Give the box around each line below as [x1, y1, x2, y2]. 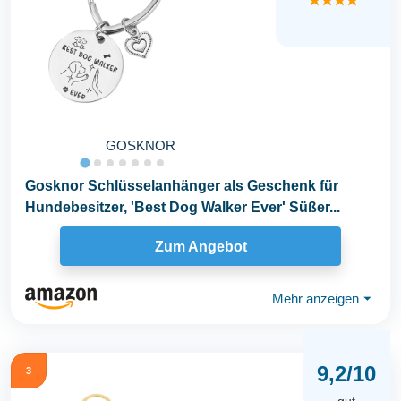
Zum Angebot [154, 238, 247, 254]
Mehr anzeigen [272, 290, 359, 306]
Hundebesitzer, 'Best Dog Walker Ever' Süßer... [25, 200, 340, 215]
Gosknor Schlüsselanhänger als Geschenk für [25, 178, 338, 193]
